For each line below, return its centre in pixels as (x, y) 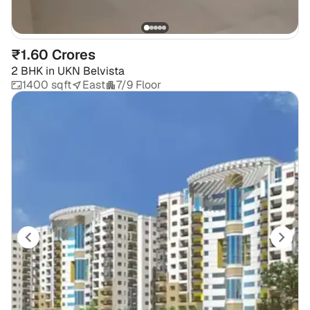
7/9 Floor (139, 85)
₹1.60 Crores (53, 55)
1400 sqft (47, 85)
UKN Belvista (91, 71)
